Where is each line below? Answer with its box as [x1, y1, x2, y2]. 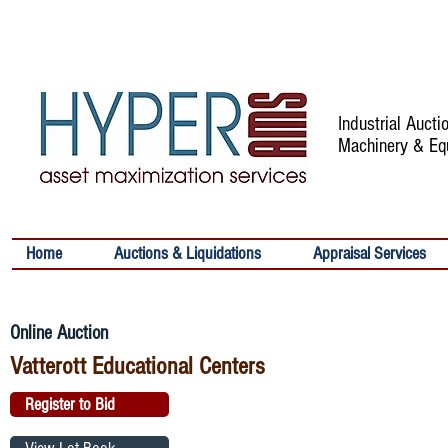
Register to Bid [25, 394, 115, 415]
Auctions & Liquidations [114, 243, 261, 264]
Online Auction [10, 322, 113, 344]
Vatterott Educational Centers [10, 352, 271, 380]
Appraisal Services [313, 243, 426, 264]
